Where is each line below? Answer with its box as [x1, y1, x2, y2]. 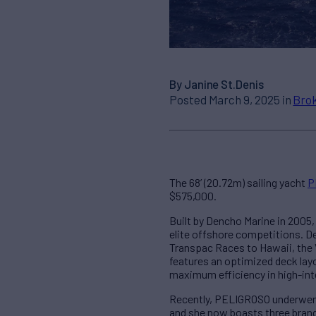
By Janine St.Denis [169, 76, 264, 91]
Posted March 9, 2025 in [169, 92, 293, 107]
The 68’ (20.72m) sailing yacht [169, 176, 308, 190]
